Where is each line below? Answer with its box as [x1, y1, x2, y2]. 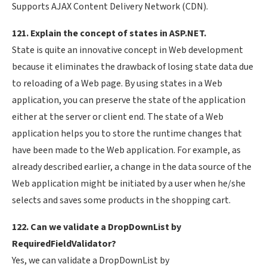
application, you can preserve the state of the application [12, 94, 246, 107]
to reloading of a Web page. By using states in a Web [12, 77, 222, 90]
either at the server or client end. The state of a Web [12, 111, 223, 123]
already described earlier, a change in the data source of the [12, 161, 252, 173]
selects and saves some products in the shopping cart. [12, 194, 231, 207]
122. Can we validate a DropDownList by [12, 221, 181, 234]
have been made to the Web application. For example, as [12, 144, 241, 157]
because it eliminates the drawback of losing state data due [12, 61, 253, 73]
